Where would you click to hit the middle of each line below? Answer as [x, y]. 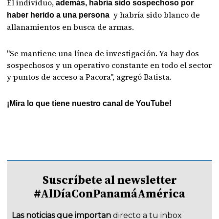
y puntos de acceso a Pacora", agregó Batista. [89, 77]
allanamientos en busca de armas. [71, 27]
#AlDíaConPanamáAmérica [109, 193]
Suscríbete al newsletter [109, 180]
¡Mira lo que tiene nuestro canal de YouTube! [89, 103]
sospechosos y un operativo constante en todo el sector [109, 65]
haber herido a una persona [60, 15]
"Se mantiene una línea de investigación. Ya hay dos [103, 53]
